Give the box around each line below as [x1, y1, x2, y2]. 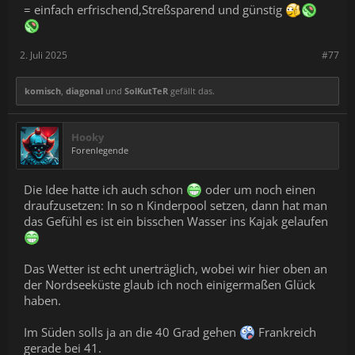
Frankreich [255, 324, 316, 341]
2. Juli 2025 [20, 48, 67, 63]
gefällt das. [168, 85, 215, 97]
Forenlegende [71, 144, 128, 157]
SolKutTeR [124, 85, 168, 97]
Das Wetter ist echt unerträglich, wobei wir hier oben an [24, 261, 327, 277]
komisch [25, 85, 61, 97]
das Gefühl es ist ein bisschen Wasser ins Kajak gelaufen [24, 213, 328, 230]
